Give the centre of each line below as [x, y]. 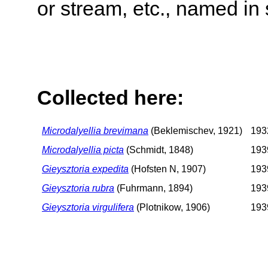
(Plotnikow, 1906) [172, 207]
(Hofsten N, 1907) [167, 169]
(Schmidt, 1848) [159, 150]
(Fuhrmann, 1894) [153, 188]
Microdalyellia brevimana [95, 130]
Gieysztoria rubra [78, 188]
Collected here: [110, 98]
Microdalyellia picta [83, 150]
